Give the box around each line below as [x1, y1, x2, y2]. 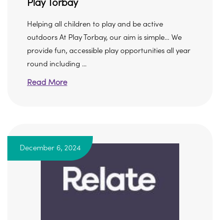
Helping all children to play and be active [27, 20, 163, 28]
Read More [27, 78, 67, 87]
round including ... [27, 60, 86, 68]
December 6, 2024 [20, 144, 81, 152]
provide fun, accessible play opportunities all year [27, 47, 191, 55]
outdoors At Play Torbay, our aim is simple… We [27, 33, 182, 42]
